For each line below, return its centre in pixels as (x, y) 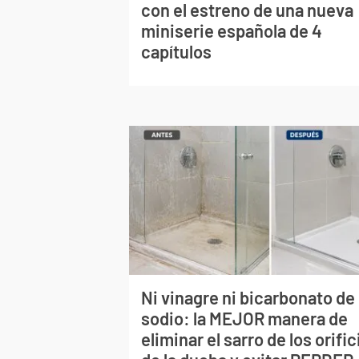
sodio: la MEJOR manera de (245, 319)
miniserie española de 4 (232, 30)
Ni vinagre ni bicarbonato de (248, 298)
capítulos (177, 51)
